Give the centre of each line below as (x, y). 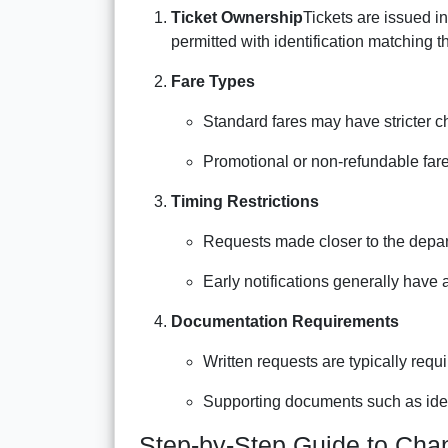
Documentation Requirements (285, 321)
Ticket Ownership (237, 17)
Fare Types (213, 81)
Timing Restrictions (245, 201)
